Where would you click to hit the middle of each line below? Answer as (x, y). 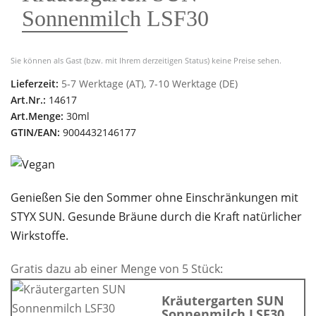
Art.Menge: (37, 116)
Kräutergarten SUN (223, 300)
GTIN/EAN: (35, 132)
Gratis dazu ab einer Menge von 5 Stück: (117, 268)
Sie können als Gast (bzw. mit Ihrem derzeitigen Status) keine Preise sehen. (146, 60)
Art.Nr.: (28, 99)
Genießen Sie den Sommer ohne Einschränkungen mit (154, 197)
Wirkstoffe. (39, 235)
